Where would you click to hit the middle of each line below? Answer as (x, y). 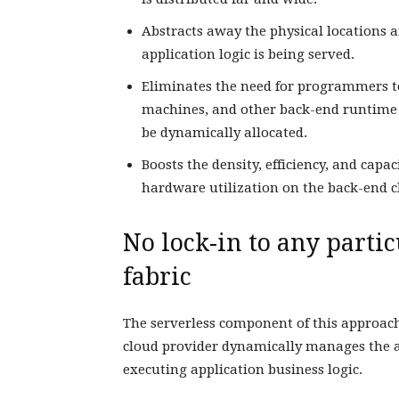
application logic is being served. (248, 54)
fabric (160, 277)
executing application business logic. (244, 370)
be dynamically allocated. (224, 133)
